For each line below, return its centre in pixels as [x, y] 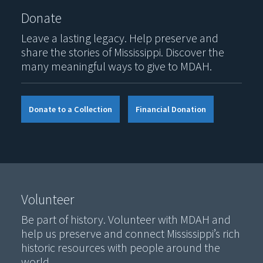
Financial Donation [171, 109]
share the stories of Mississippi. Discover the [123, 52]
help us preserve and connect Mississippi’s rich [131, 233]
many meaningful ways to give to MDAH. [117, 66]
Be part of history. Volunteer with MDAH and [126, 219]
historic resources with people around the [121, 247]
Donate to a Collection [70, 109]
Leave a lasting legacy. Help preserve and [120, 38]
